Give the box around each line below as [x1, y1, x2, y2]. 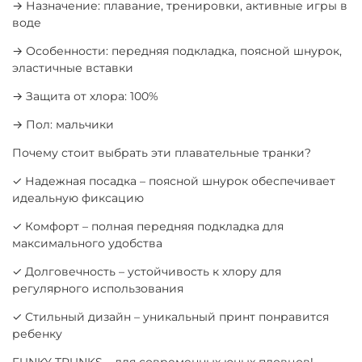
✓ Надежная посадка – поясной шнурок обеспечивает [12, 173, 335, 188]
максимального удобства [12, 235, 162, 250]
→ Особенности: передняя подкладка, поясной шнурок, [12, 43, 342, 58]
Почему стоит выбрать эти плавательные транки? [12, 145, 311, 160]
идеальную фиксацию [12, 190, 144, 205]
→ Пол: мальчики [12, 116, 114, 132]
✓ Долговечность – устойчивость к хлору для [12, 263, 281, 279]
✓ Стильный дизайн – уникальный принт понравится [12, 309, 329, 324]
